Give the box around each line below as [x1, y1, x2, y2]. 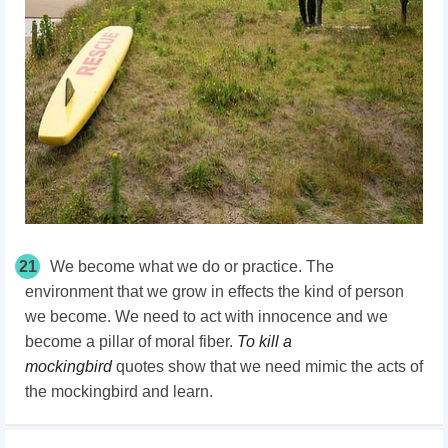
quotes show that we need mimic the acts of [116, 358, 423, 376]
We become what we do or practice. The [50, 258, 334, 276]
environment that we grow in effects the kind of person [25, 283, 404, 301]
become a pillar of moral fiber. [25, 333, 237, 351]
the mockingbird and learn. [25, 383, 213, 401]
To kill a [237, 333, 292, 351]
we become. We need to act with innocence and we [25, 308, 388, 326]
